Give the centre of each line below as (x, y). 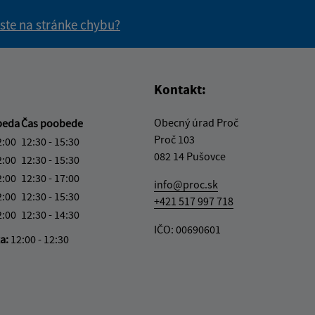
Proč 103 (174, 139)
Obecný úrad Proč (196, 122)
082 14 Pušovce (190, 156)
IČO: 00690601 (187, 229)
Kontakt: (180, 89)
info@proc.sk (186, 184)
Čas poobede (52, 123)
